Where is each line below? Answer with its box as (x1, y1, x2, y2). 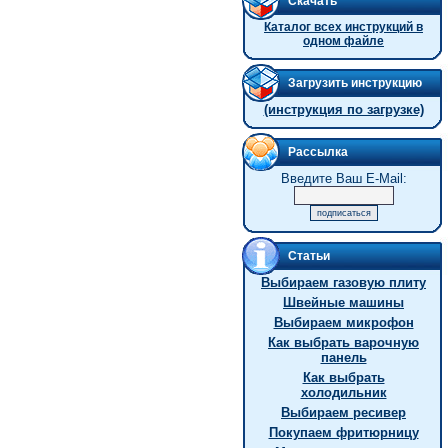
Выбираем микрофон (273, 315, 414, 330)
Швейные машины (283, 295, 404, 310)
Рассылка (288, 145, 348, 159)
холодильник (300, 385, 387, 400)
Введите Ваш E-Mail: (280, 171, 407, 186)
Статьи (288, 249, 330, 263)
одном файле (303, 34, 384, 48)
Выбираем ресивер (281, 405, 406, 420)
